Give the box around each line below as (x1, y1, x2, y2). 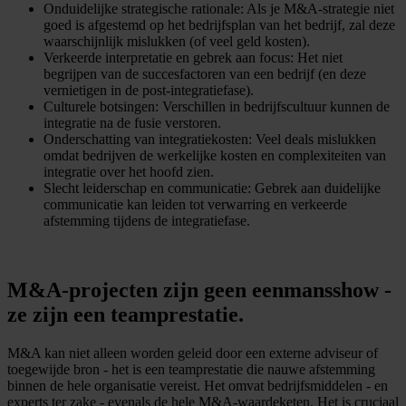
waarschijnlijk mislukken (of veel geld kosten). (43, 34, 310, 50)
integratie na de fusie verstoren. (43, 115, 221, 131)
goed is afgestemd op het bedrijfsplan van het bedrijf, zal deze (43, 17, 395, 34)
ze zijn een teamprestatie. (7, 303, 244, 327)
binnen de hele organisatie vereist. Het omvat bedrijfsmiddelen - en (7, 378, 388, 394)
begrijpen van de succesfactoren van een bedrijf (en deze (43, 66, 366, 82)
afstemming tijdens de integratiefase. (43, 213, 250, 229)
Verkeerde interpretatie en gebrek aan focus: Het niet (43, 50, 343, 66)
